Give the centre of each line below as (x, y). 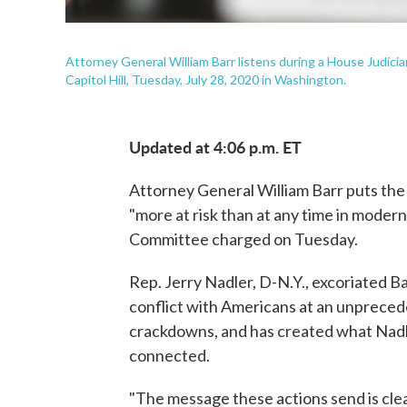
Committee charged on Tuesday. (243, 239)
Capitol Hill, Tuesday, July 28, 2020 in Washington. (206, 79)
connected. (169, 355)
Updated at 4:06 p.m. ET (215, 147)
